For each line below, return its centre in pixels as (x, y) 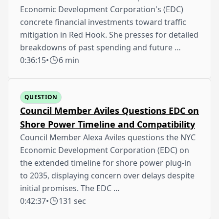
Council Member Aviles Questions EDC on (109, 110)
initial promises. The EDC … (70, 188)
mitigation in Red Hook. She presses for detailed (109, 34)
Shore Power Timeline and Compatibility (108, 124)
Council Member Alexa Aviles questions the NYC (108, 137)
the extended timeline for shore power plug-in (106, 163)
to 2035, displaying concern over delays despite (107, 175)
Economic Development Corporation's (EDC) (102, 9)
